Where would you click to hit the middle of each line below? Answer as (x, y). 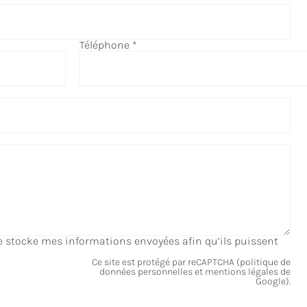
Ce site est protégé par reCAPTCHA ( (166, 262)
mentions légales (242, 272)
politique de (265, 262)
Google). (273, 282)
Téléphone (106, 45)
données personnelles (146, 272)
